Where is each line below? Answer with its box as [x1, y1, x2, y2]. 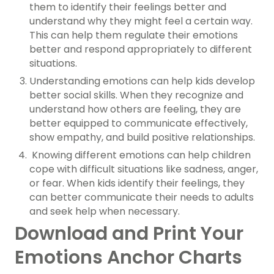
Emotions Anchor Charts [15, 244, 242, 270]
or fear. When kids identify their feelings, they [29, 176, 245, 190]
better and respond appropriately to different [29, 42, 252, 56]
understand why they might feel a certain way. [29, 13, 253, 28]
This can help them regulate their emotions [29, 28, 238, 42]
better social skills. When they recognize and [29, 87, 243, 102]
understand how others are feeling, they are [29, 102, 241, 116]
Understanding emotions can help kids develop [29, 73, 255, 88]
